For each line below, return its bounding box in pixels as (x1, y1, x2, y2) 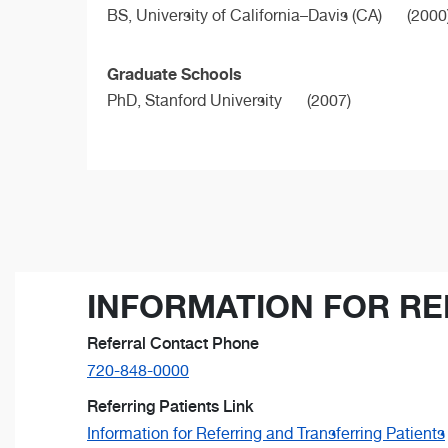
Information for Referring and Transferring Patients (87, 424, 445, 444)
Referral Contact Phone (87, 334, 259, 354)
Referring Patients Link (87, 397, 254, 417)
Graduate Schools (107, 64, 242, 85)
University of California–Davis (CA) (136, 5, 382, 25)
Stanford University (145, 91, 282, 111)
